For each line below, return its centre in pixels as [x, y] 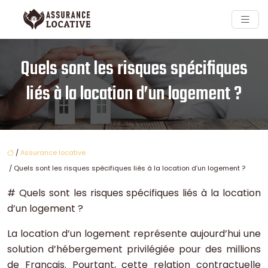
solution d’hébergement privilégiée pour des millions [134, 249]
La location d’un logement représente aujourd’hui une [134, 234]
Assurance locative [53, 153]
